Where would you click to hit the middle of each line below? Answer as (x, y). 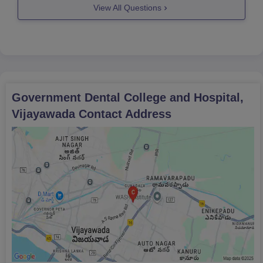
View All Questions (127, 8)
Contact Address (123, 114)
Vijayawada (43, 114)
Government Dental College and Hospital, (128, 97)
